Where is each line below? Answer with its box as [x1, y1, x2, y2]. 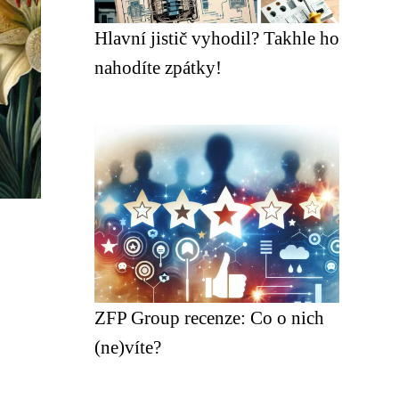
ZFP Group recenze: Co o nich [94, 307, 324, 328]
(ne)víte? [94, 337, 161, 357]
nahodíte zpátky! [94, 57, 222, 77]
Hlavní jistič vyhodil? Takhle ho [94, 28, 339, 48]
